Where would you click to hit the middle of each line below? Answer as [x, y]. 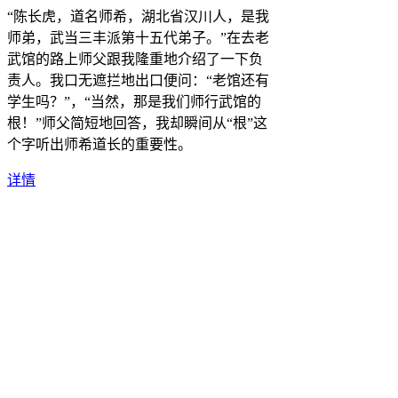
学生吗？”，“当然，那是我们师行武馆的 [134, 101]
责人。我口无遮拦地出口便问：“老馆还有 [138, 80]
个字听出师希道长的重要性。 [99, 144]
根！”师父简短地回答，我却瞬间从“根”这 [137, 123]
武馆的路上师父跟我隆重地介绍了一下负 [135, 59]
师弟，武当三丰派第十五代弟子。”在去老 [138, 37]
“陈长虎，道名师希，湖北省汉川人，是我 [138, 16]
